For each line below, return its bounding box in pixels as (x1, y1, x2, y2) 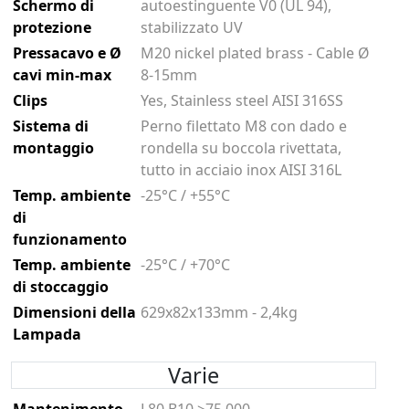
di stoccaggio (13, 276, 110, 297)
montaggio (13, 137, 95, 158)
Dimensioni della (13, 301, 137, 322)
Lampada (13, 323, 82, 344)
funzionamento (13, 228, 128, 249)
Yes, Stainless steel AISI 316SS (141, 89, 344, 110)
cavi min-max (13, 64, 112, 85)
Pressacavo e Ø (13, 42, 122, 63)
